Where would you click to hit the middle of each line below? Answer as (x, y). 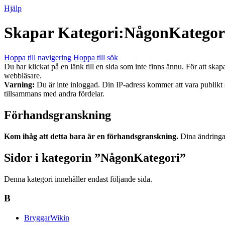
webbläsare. (23, 75)
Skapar (31, 33)
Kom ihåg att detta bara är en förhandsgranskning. (91, 136)
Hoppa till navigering (38, 57)
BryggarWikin (47, 217)
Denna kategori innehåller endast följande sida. (78, 179)
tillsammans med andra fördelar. (54, 93)
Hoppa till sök (96, 57)
